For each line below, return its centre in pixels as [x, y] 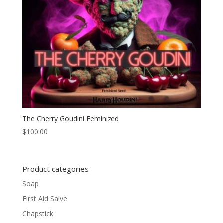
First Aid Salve [45, 198]
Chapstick [38, 213]
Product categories [55, 168]
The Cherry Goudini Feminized [70, 119]
